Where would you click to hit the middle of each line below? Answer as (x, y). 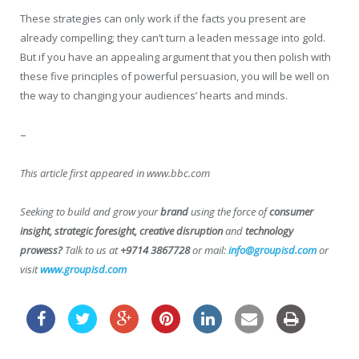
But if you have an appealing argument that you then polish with (175, 56)
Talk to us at (93, 250)
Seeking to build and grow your (90, 212)
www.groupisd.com (83, 270)
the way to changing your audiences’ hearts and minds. (154, 95)
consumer (291, 212)
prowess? (42, 250)
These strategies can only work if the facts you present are (163, 18)
